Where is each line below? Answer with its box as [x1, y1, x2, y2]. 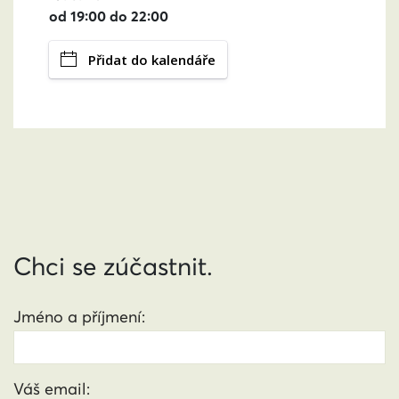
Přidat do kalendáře [88, 51, 216, 69]
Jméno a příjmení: [13, 306, 145, 327]
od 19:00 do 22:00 [49, 7, 168, 25]
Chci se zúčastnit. [13, 251, 213, 282]
